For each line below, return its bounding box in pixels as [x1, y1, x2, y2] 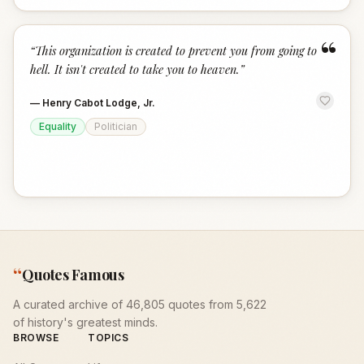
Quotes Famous [22, 265, 124, 284]
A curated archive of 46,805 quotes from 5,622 [13, 297, 266, 311]
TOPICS [88, 331, 129, 344]
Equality [39, 120, 76, 132]
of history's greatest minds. [13, 315, 158, 329]
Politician [94, 120, 137, 132]
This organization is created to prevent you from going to [35, 42, 317, 58]
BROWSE [13, 331, 59, 344]
